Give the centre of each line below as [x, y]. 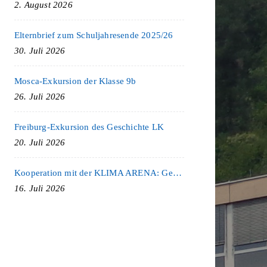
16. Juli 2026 [40, 188]
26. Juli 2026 [40, 96]
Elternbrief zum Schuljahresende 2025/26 [94, 35]
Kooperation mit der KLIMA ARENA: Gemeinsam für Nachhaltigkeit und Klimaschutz [177, 173]
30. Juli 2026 [40, 50]
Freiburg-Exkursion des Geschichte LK [89, 127]
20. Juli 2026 [40, 142]
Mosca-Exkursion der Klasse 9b [75, 81]
